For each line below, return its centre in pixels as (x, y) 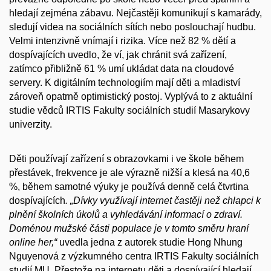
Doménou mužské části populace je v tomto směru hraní (129, 228)
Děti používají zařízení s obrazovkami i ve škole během (126, 158)
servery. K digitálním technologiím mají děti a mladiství (125, 83)
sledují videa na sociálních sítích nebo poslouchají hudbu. (132, 27)
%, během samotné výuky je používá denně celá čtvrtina (129, 186)
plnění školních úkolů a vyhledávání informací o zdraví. (126, 214)
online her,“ (34, 242)
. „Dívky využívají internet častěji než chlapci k (163, 200)
